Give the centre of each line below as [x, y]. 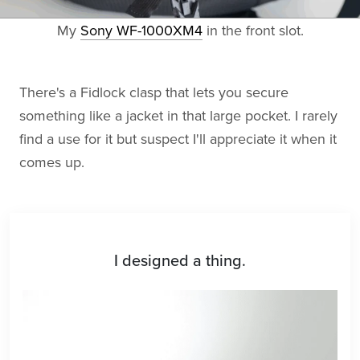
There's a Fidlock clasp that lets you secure [154, 92]
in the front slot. [253, 30]
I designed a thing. [180, 261]
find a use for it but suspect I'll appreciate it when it [178, 139]
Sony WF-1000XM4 [141, 30]
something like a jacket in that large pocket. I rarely [178, 115]
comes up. [52, 162]
